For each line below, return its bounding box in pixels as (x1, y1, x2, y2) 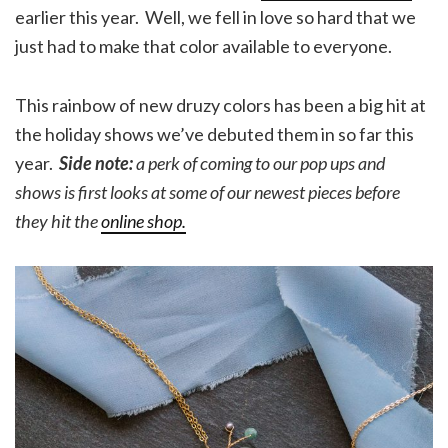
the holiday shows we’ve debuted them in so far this (15, 123, 414, 146)
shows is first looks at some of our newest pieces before (15, 181, 400, 204)
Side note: (56, 152, 133, 175)
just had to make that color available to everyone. (15, 35, 392, 58)
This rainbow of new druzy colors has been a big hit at (15, 94, 426, 117)
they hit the (15, 210, 101, 233)
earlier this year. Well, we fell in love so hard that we (15, 6, 416, 29)
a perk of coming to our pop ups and (133, 152, 385, 175)
